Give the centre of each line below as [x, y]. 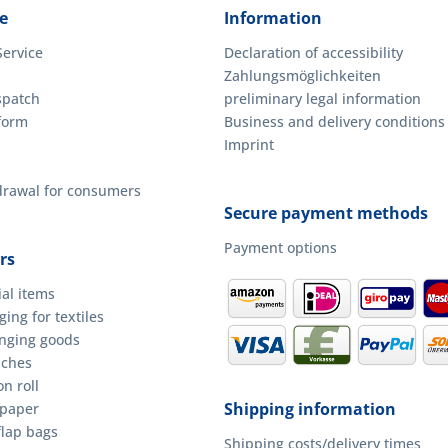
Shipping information [310, 408]
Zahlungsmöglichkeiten [302, 75]
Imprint [249, 144]
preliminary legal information [322, 98]
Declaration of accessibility [313, 52]
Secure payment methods [326, 213]
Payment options [280, 247]
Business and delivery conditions [334, 121]
